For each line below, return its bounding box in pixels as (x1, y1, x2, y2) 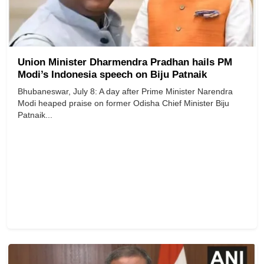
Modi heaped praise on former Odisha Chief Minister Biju (18, 98, 229, 108)
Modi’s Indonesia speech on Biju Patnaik (18, 69, 207, 81)
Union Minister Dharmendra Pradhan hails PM (18, 57, 232, 68)
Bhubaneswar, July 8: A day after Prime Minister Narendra (18, 87, 233, 97)
